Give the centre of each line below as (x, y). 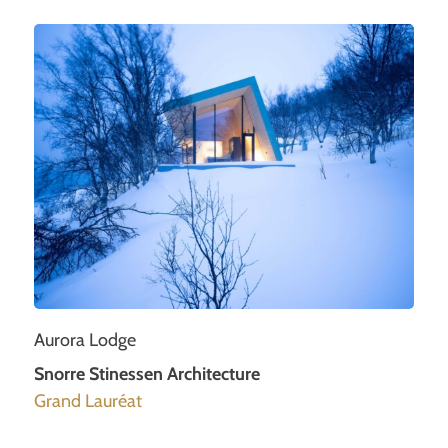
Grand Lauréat (88, 400)
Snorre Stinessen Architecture (147, 373)
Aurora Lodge (85, 339)
